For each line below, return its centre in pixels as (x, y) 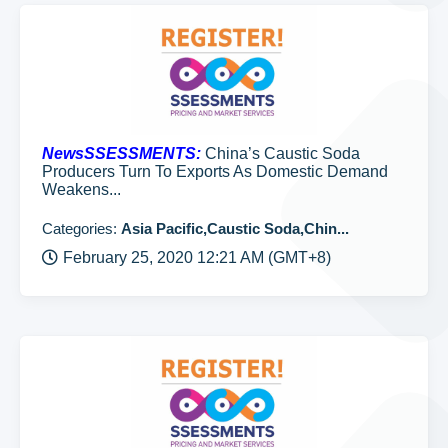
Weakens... (81, 189)
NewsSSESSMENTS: (121, 153)
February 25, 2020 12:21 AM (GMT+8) (197, 257)
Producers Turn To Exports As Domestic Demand (215, 171)
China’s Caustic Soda (280, 153)
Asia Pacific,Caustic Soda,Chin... (235, 228)
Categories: (81, 228)
